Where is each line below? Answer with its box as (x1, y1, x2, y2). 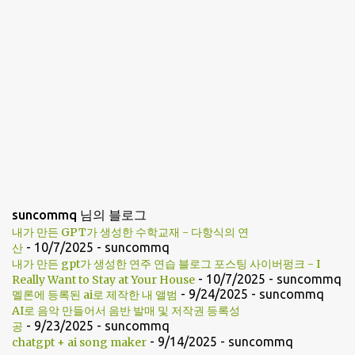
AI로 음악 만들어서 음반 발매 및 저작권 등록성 (12, 303, 240, 319)
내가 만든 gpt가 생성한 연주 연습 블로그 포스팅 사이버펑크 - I (12, 257, 320, 272)
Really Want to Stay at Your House (12, 273, 195, 288)
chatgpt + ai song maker (12, 335, 147, 350)
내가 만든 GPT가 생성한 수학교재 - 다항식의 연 (12, 225, 249, 240)
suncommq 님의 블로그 (12, 208, 147, 223)
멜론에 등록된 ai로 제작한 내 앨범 (12, 288, 177, 303)
